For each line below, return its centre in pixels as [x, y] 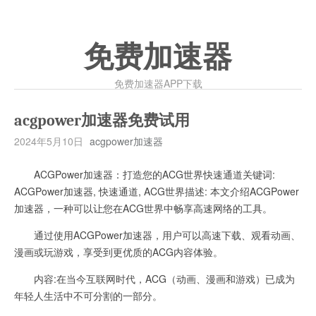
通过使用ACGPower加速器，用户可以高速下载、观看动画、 [157, 235]
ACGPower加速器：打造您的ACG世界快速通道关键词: [145, 174]
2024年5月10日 [49, 141]
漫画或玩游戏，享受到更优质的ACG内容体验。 [119, 252]
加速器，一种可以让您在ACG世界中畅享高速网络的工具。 [143, 208]
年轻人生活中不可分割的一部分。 [88, 296]
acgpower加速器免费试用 [102, 121]
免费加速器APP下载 [158, 83]
